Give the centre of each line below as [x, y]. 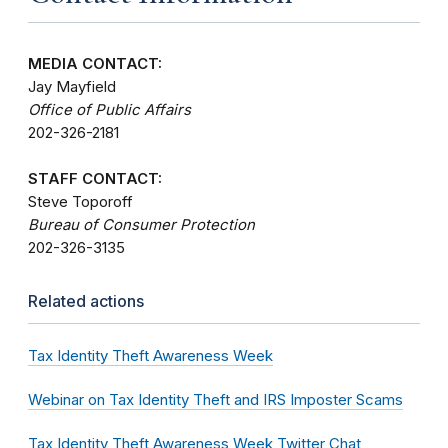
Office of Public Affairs [109, 109]
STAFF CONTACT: [95, 178]
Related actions [86, 300]
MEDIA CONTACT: [95, 63]
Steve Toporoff [80, 201]
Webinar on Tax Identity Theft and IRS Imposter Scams [215, 399]
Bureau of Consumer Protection [141, 224]
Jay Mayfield [72, 86]
